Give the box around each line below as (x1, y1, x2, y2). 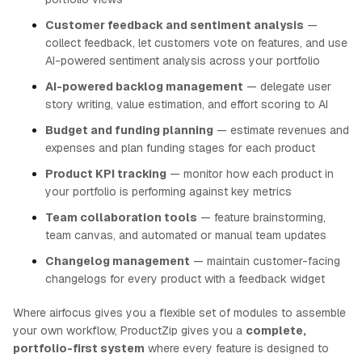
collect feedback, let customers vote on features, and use (45, 36, 347, 50)
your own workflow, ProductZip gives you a (13, 323, 246, 338)
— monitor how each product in (166, 166, 334, 181)
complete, (246, 323, 306, 338)
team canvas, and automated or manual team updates (45, 228, 326, 242)
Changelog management (45, 254, 190, 268)
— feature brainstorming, (197, 210, 326, 225)
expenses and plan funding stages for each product (45, 141, 315, 155)
